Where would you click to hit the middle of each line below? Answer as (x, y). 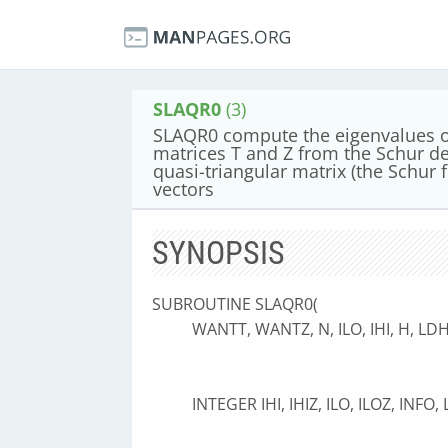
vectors (183, 189)
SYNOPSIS (218, 253)
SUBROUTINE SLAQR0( (235, 304)
